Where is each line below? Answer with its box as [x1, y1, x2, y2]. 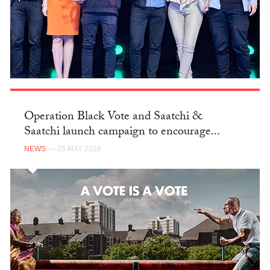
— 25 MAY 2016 [48, 145, 101, 154]
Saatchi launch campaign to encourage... [24, 122, 220, 143]
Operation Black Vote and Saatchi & [24, 107, 202, 128]
